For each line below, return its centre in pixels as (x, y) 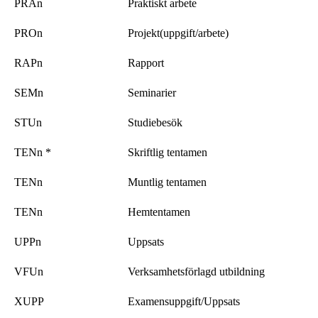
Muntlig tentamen (167, 182)
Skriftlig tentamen (168, 152)
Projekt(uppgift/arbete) (178, 33)
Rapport (146, 62)
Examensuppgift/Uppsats (184, 301)
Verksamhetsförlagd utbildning (196, 271)
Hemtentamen (159, 212)
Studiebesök (155, 122)
